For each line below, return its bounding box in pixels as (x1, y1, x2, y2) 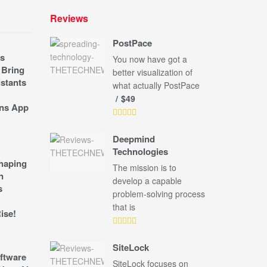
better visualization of (112, 66, 193, 79)
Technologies (112, 145, 168, 159)
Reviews (49, 11, 88, 26)
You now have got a (112, 53, 187, 66)
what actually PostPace (112, 79, 200, 92)
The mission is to (112, 162, 176, 174)
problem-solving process (112, 188, 205, 200)
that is (112, 201, 135, 213)
